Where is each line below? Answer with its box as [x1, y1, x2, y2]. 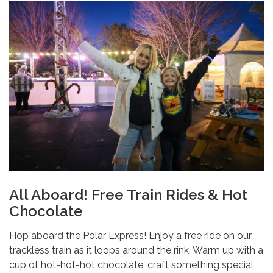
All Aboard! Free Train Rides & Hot [9, 186, 247, 204]
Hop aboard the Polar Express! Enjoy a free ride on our [9, 230, 252, 242]
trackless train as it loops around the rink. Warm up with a [9, 244, 263, 257]
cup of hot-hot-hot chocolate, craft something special [9, 259, 253, 271]
